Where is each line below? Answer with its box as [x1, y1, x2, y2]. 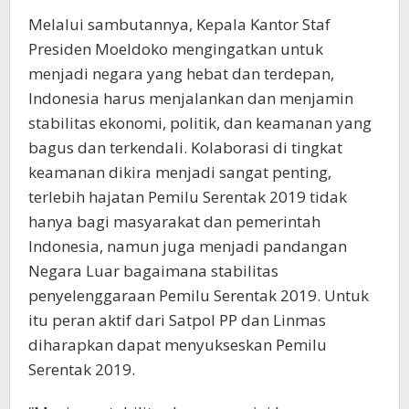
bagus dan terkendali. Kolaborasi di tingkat [28, 137, 342, 158]
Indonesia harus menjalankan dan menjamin [28, 88, 353, 109]
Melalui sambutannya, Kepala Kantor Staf [28, 14, 330, 35]
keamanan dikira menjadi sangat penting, [28, 162, 331, 183]
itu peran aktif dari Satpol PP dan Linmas [28, 309, 326, 330]
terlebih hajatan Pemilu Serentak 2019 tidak [28, 186, 347, 207]
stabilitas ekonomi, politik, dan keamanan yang [28, 112, 372, 133]
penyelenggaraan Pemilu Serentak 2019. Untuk [28, 285, 369, 306]
